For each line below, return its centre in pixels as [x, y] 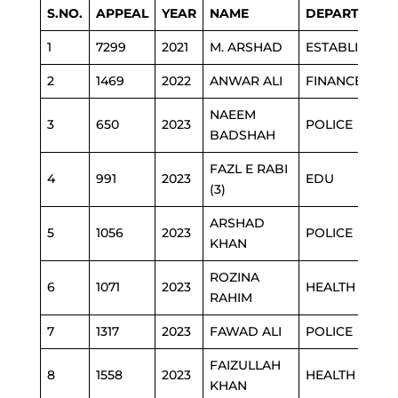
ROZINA [234, 277]
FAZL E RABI [248, 169]
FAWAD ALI [245, 331]
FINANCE [334, 81]
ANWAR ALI [246, 81]
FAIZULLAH [245, 365]
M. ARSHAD [246, 47]
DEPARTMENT [350, 13]
